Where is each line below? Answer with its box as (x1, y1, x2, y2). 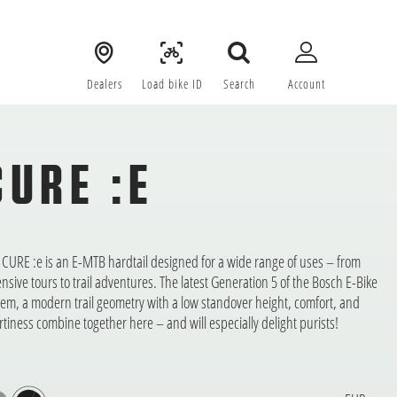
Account (288, 75, 325, 92)
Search (223, 75, 255, 92)
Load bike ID (141, 75, 203, 92)
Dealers (87, 75, 122, 92)
